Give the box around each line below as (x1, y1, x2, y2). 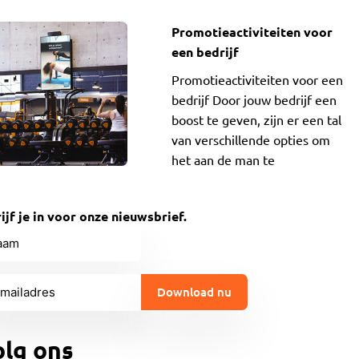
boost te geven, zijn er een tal (171, 111, 341, 127)
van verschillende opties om (171, 131, 330, 147)
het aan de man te (171, 151, 275, 167)
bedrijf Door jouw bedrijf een (171, 91, 337, 107)
